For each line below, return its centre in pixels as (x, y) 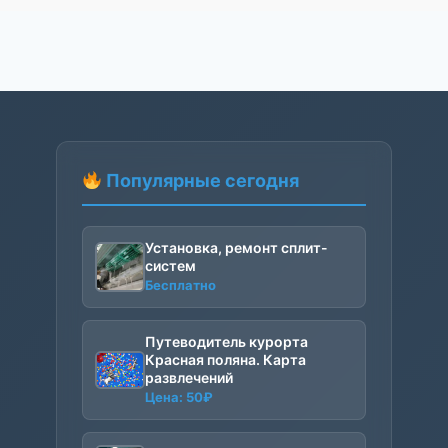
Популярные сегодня (201, 181)
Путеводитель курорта (226, 342)
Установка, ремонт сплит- (236, 248)
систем (170, 266)
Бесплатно (180, 285)
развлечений (188, 378)
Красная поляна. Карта (225, 360)
